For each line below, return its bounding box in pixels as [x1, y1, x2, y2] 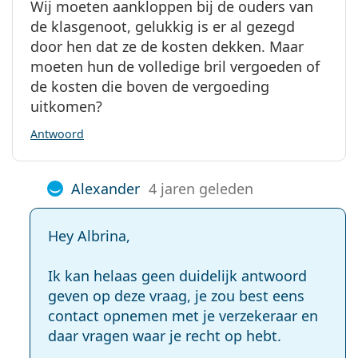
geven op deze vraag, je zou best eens [48, 285, 304, 305]
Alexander [71, 178, 140, 198]
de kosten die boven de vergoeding [30, 76, 269, 96]
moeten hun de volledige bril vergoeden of [30, 56, 320, 76]
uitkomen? [30, 96, 102, 116]
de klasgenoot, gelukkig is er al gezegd [30, 16, 295, 36]
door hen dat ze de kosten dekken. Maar [30, 36, 304, 56]
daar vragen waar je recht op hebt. [48, 325, 281, 345]
